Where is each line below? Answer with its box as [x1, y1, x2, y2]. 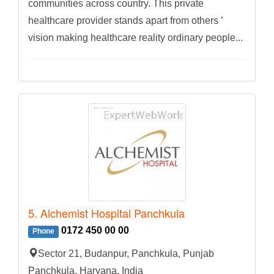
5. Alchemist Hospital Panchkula [28, 205, 185, 221]
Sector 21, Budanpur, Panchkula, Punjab [38, 248, 214, 259]
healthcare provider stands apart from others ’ [28, 15, 223, 26]
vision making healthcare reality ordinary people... [28, 32, 243, 43]
